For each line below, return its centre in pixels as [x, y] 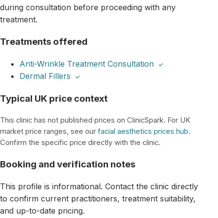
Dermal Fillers [45, 76]
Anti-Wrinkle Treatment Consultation [87, 64]
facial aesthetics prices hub [143, 131]
